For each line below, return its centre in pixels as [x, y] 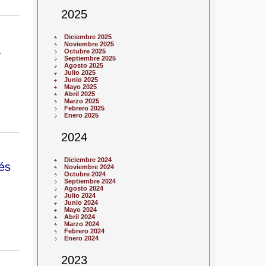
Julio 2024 [80, 196]
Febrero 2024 [85, 231]
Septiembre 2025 [90, 58]
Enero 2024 [82, 238]
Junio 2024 [81, 203]
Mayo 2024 [81, 210]
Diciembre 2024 [88, 160]
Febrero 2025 [85, 108]
